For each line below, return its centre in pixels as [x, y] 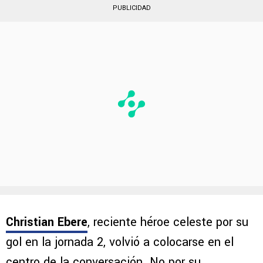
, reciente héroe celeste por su [168, 222]
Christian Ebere [47, 222]
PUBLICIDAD [131, 8]
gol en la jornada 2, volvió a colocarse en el [120, 242]
